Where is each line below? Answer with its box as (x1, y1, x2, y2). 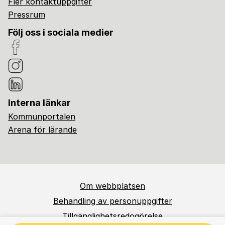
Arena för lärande (8, 125, 77, 135)
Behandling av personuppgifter (53, 196, 172, 206)
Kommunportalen (8, 111, 75, 122)
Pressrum (8, 10, 45, 20)
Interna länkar (8, 97, 71, 108)
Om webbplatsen (80, 181, 145, 191)
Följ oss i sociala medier (8, 27, 114, 38)
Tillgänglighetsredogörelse (62, 211, 163, 221)
